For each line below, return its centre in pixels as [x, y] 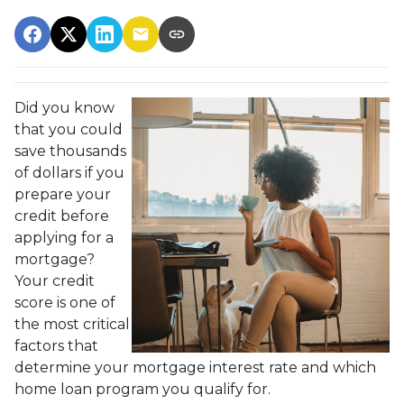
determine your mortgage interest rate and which [195, 367]
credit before [62, 216]
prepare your [63, 194]
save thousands [70, 151]
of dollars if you [69, 172]
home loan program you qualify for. [142, 389]
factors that [56, 345]
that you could [69, 129]
